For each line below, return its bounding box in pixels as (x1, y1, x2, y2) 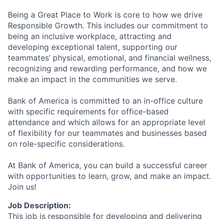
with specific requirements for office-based (8, 107, 169, 116)
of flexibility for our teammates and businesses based (8, 128, 207, 138)
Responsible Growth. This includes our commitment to (8, 21, 208, 30)
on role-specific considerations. (8, 139, 125, 149)
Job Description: (8, 200, 71, 210)
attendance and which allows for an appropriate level (8, 117, 205, 127)
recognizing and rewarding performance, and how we (8, 64, 207, 73)
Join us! (8, 182, 36, 192)
